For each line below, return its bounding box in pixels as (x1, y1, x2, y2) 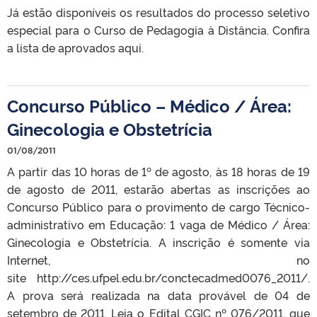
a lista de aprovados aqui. (7, 39, 144, 55)
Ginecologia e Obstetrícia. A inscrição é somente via (7, 234, 310, 250)
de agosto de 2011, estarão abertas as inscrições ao (7, 180, 310, 197)
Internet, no (7, 251, 310, 267)
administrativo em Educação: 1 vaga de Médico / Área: (7, 216, 310, 232)
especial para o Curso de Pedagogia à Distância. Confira (7, 21, 310, 38)
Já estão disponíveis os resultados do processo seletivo (7, 4, 310, 20)
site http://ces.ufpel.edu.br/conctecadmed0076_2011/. (7, 269, 310, 285)
